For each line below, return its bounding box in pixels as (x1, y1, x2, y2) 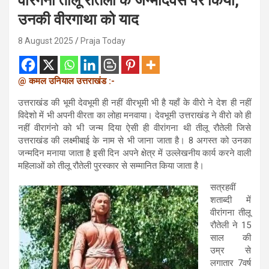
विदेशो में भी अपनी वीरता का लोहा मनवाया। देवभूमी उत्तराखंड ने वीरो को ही (18, 109, 251, 121)
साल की (210, 232, 251, 243)
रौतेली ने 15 (210, 219, 251, 231)
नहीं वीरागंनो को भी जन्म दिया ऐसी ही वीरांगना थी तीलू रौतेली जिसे (18, 122, 251, 133)
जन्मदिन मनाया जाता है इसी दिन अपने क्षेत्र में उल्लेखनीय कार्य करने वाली (18, 147, 251, 159)
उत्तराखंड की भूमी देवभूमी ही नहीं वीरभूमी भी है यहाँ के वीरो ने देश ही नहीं (18, 97, 251, 108)
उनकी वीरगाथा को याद (18, 10, 139, 28)
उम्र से (210, 244, 251, 256)
